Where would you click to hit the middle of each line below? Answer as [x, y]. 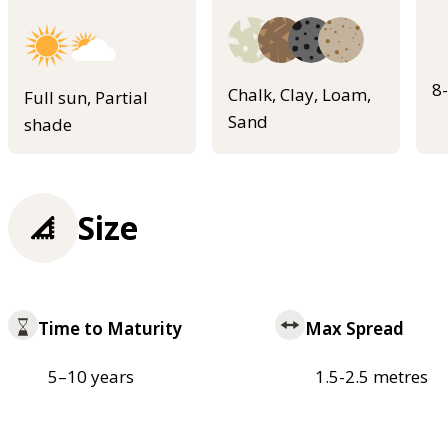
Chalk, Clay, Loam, [299, 94]
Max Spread [354, 328]
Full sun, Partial [86, 98]
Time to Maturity [110, 328]
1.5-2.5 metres [371, 376]
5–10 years [91, 376]
